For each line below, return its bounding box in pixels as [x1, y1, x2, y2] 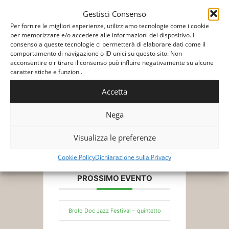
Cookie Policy [58, 152, 95, 161]
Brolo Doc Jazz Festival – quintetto [68, 207, 161, 214]
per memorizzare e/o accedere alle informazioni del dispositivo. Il [10, 30, 196, 39]
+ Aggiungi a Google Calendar [74, 65, 160, 73]
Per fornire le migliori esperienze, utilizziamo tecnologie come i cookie [10, 21, 209, 30]
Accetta [102, 86, 127, 97]
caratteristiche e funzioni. [10, 67, 82, 76]
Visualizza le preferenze [73, 132, 156, 143]
